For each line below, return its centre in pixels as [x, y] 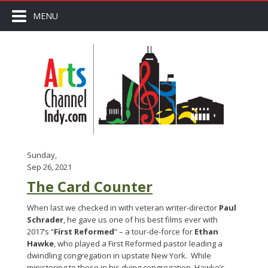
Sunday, [42, 155]
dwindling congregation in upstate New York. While [119, 255]
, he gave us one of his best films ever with [141, 220]
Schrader [45, 220]
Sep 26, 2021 [49, 167]
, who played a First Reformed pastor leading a [138, 243]
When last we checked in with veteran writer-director [123, 208]
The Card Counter [90, 186]
